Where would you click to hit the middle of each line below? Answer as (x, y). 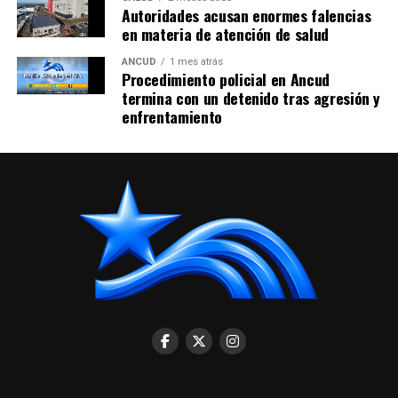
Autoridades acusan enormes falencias (246, 15)
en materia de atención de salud (225, 33)
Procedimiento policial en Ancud (225, 79)
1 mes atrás (196, 61)
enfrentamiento (171, 116)
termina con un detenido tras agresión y (251, 97)
